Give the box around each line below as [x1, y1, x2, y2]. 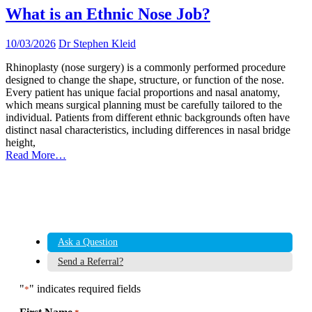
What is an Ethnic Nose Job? [6, 5, 210, 24]
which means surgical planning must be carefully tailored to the [6, 99, 282, 111]
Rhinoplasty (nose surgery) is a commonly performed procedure [6, 61, 286, 74]
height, [6, 136, 36, 149]
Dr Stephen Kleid [58, 38, 136, 50]
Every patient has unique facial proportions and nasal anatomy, [6, 86, 280, 99]
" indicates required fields [29, 283, 141, 295]
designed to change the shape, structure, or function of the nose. [6, 74, 284, 86]
